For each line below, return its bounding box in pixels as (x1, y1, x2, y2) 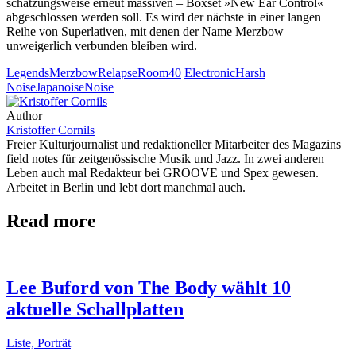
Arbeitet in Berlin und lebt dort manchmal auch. (6, 180, 246, 194)
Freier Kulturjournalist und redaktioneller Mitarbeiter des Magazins (6, 137, 341, 151)
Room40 (137, 65, 181, 79)
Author (6, 108, 42, 122)
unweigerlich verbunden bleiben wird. (6, 38, 200, 52)
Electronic (184, 65, 235, 79)
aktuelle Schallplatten (6, 299, 184, 320)
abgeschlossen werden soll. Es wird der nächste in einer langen (6, 10, 321, 24)
